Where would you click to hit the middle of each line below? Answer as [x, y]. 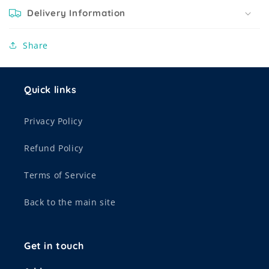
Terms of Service [60, 175]
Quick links [50, 89]
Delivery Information [76, 13]
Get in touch [54, 246]
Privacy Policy [53, 121]
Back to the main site [70, 202]
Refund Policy [54, 148]
